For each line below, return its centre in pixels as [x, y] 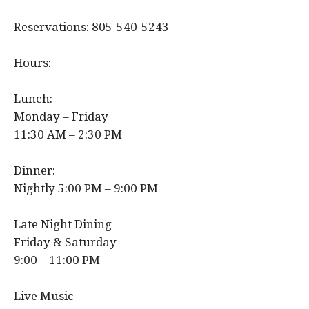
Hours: [32, 62]
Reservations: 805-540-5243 [91, 27]
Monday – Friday [61, 116]
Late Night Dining [63, 224]
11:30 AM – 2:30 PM [68, 134]
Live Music [44, 296]
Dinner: [34, 170]
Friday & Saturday [65, 242]
